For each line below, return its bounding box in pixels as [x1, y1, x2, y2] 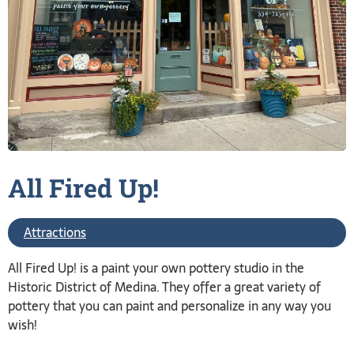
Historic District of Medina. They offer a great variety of [8, 276, 321, 297]
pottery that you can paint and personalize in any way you [8, 295, 331, 316]
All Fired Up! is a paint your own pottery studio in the [8, 257, 304, 278]
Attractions [24, 221, 86, 243]
